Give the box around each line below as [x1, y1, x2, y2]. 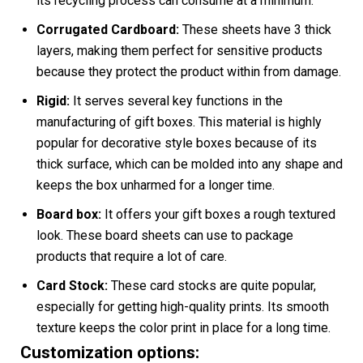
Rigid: [36, 92, 73, 109]
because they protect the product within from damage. [36, 63, 341, 79]
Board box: [36, 206, 101, 222]
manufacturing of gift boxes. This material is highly [36, 113, 322, 130]
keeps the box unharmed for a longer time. [36, 177, 275, 193]
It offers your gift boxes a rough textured [101, 206, 335, 222]
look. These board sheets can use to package [36, 227, 293, 243]
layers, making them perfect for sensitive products [36, 42, 322, 58]
